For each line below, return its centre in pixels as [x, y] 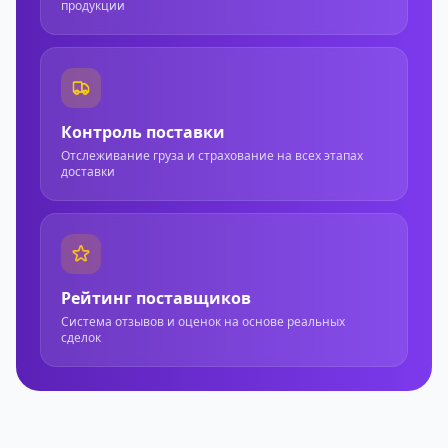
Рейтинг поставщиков [156, 298]
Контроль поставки [143, 132]
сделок [81, 337]
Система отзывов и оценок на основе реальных [203, 321]
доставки [88, 171]
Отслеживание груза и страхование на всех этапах [212, 155]
